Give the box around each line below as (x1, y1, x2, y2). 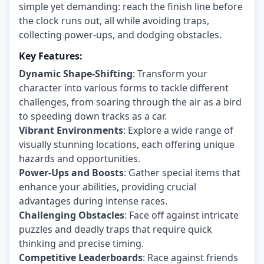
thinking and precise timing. (19, 237, 144, 250)
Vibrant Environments (19, 124, 123, 137)
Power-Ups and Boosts (19, 166, 124, 180)
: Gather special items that (124, 166, 240, 180)
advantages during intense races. (19, 194, 167, 208)
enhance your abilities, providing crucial (19, 180, 196, 194)
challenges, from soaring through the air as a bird (19, 95, 242, 109)
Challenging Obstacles (19, 209, 124, 222)
